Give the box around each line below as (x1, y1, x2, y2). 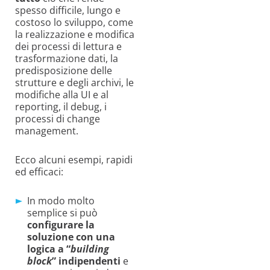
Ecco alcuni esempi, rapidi (15, 152, 133, 166)
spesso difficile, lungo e (15, 3, 121, 17)
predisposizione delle (15, 63, 112, 77)
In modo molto (27, 193, 95, 207)
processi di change (15, 111, 100, 125)
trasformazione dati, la (15, 51, 118, 65)
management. (15, 124, 78, 137)
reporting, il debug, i (15, 99, 107, 113)
